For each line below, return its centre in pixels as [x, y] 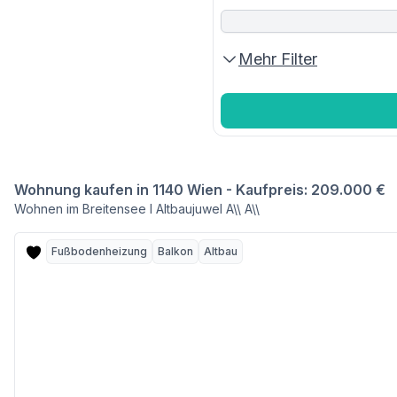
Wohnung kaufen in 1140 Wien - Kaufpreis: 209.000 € [200, 190]
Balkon [175, 251]
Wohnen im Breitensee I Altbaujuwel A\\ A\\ [137, 209]
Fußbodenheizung [99, 251]
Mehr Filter [278, 59]
